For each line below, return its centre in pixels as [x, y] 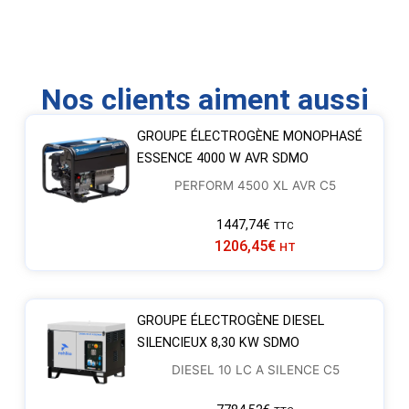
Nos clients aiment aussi [204, 99]
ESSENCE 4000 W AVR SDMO [222, 158]
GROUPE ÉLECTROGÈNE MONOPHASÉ [249, 136]
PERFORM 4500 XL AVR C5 [256, 185]
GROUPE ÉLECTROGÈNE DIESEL [230, 321]
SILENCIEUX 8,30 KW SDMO [218, 343]
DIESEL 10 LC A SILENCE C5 [255, 370]
